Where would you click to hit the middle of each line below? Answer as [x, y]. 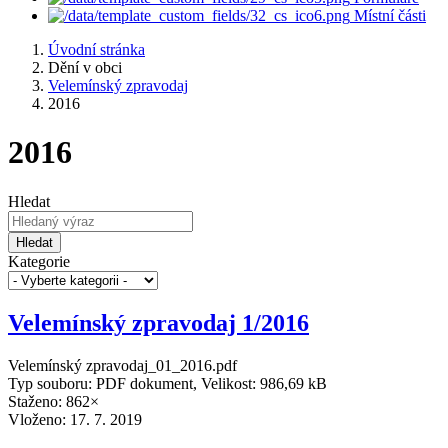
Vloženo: [39, 419]
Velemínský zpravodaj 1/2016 [158, 322]
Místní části [390, 15]
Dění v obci [85, 67]
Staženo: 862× [53, 401]
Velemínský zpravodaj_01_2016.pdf [122, 365]
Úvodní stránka [96, 49]
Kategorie [39, 261]
